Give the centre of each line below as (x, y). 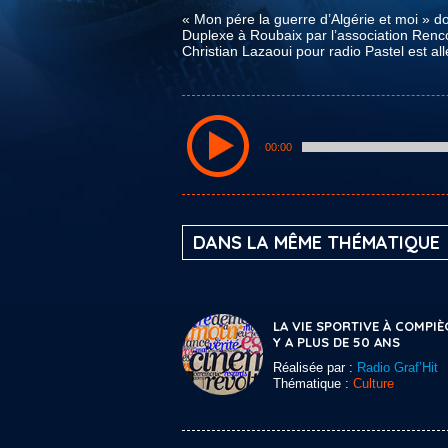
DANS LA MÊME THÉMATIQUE (316, 242)
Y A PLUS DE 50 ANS (336, 342)
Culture (373, 383)
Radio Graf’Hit (397, 367)
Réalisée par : (315, 367)
